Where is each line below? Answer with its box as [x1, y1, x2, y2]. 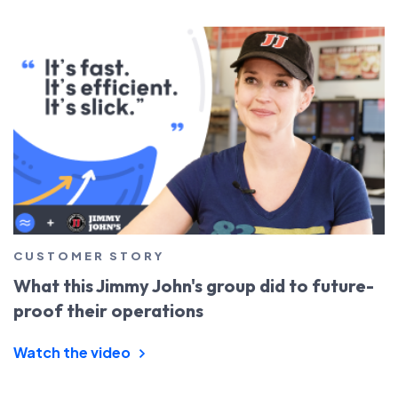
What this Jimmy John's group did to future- [13, 274, 374, 297]
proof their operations [13, 298, 203, 322]
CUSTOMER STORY [13, 248, 164, 263]
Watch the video [13, 342, 133, 362]
